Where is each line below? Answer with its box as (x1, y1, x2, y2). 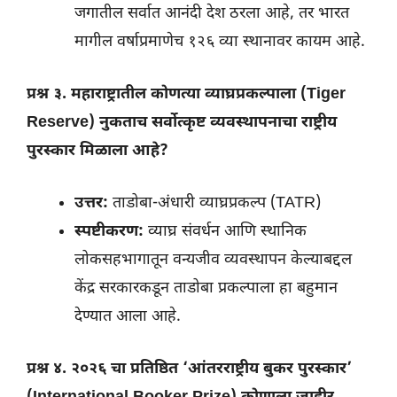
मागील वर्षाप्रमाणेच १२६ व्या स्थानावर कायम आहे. (74, 32, 365, 53)
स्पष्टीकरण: (74, 222, 144, 243)
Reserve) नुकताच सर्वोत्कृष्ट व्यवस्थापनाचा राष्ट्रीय (27, 113, 337, 134)
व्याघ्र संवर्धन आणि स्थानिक (144, 222, 307, 243)
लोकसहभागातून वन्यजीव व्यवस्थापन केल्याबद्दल (74, 250, 352, 271)
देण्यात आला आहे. (74, 307, 181, 328)
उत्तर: (74, 193, 108, 214)
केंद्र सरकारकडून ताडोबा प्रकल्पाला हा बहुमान (74, 278, 338, 300)
